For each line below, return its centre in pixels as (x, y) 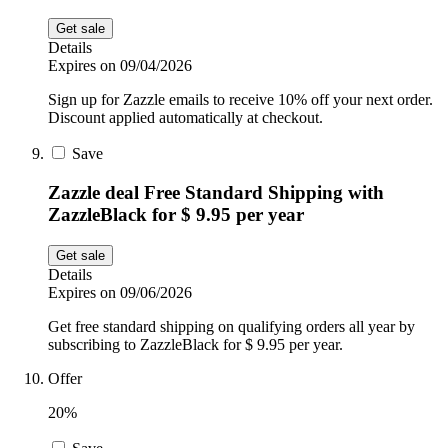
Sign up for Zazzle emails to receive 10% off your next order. (240, 100)
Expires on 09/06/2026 (120, 292)
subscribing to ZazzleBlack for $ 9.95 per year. (195, 344)
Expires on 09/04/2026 (120, 66)
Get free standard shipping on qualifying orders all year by (231, 326)
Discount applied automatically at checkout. (185, 118)
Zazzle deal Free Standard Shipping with (216, 192)
